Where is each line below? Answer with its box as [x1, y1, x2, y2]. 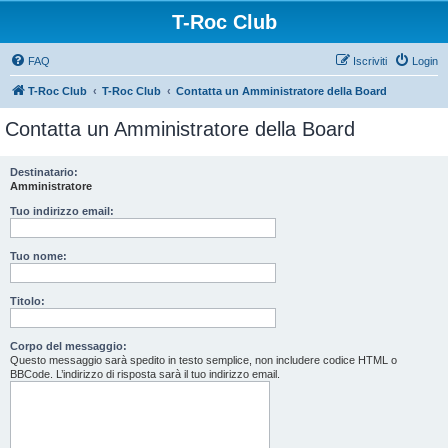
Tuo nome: [10, 250, 67, 262]
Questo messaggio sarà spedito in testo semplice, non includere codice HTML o [10, 354, 397, 366]
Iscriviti [353, 55, 387, 67]
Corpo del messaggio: [10, 340, 127, 352]
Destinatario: [10, 166, 78, 178]
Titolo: [10, 295, 45, 307]
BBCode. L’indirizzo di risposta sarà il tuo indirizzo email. [10, 368, 280, 380]
